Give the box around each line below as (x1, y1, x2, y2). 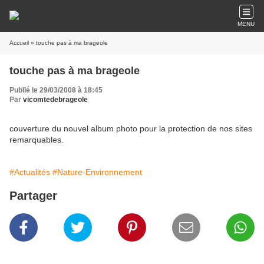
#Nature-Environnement (52, 167, 142, 177)
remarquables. (9, 135, 64, 144)
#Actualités (9, 167, 50, 177)
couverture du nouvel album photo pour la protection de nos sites (9, 124, 252, 133)
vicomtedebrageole (23, 95, 88, 104)
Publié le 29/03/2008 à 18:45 (9, 86, 103, 94)
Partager (9, 189, 57, 202)
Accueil (9, 39, 29, 46)
